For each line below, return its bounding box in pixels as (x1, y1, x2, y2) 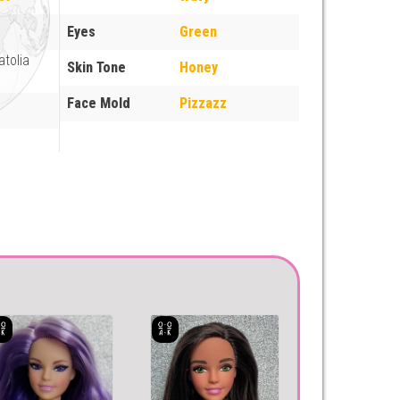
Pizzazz (179, 94, 228, 112)
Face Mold (67, 94, 131, 112)
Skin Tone (67, 58, 127, 76)
